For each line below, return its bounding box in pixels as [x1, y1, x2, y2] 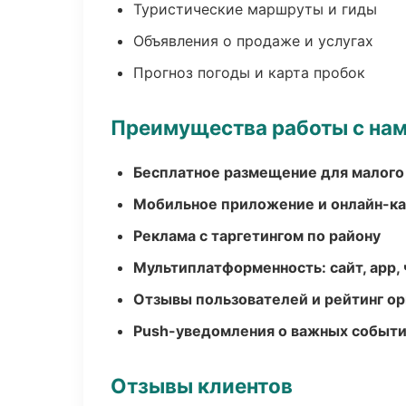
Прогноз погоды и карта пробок [133, 63, 365, 82]
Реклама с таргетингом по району [133, 227, 381, 245]
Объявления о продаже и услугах [133, 32, 373, 50]
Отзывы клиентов [111, 373, 293, 398]
